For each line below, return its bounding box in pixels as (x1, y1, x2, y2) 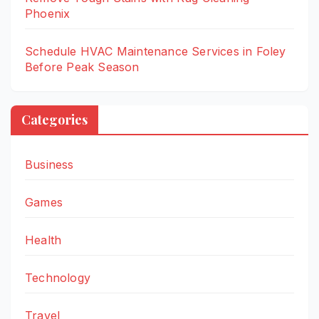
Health (25, 232, 62, 247)
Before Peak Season (25, 60, 140, 74)
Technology (25, 270, 90, 285)
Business (25, 157, 74, 172)
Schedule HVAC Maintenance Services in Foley (25, 44, 286, 58)
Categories (21, 110, 88, 128)
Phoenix (25, 6, 70, 21)
